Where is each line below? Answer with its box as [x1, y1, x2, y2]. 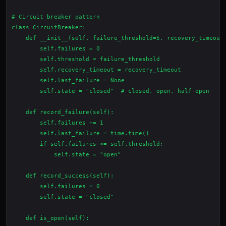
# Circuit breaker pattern [12, 14, 100, 20]
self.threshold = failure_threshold [12, 56, 160, 63]
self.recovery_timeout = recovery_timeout [12, 67, 181, 73]
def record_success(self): [12, 173, 114, 179]
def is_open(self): [12, 215, 89, 221]
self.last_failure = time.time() [12, 130, 149, 137]
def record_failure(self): [12, 109, 114, 116]
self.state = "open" [12, 151, 121, 158]
